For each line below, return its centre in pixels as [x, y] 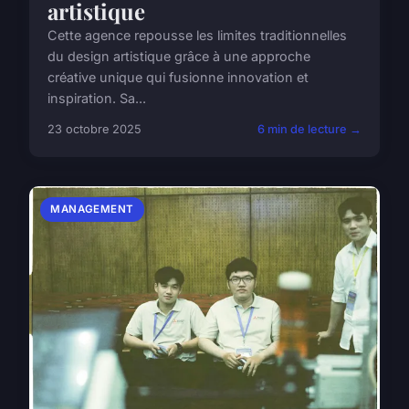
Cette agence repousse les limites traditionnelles [197, 36]
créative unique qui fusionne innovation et [178, 78]
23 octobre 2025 [94, 130]
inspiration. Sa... [97, 99]
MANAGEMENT [92, 210]
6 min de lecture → [309, 130]
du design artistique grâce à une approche [179, 57]
